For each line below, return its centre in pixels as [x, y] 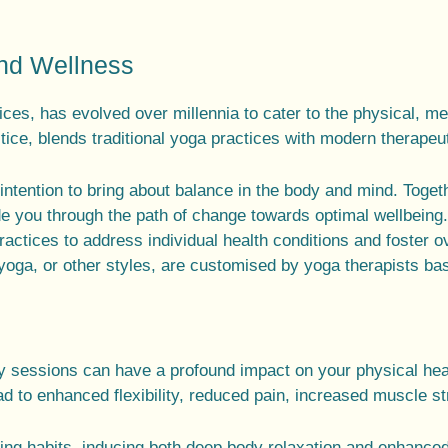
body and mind [338, 191]
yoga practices [225, 139]
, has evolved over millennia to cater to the [191, 114]
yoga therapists [361, 266]
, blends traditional [99, 139]
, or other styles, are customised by [168, 266]
